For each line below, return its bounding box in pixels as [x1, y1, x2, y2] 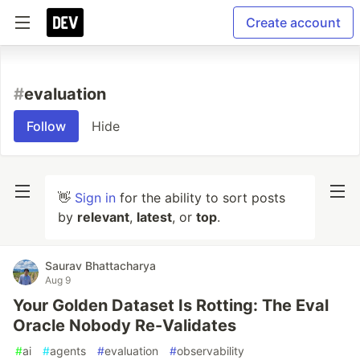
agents [50, 344, 86, 358]
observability [177, 344, 244, 358]
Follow [27, 118, 66, 134]
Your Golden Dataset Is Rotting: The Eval [13, 296, 329, 315]
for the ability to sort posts [116, 190, 285, 206]
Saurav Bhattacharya [45, 259, 156, 272]
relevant [77, 209, 129, 225]
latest [137, 209, 172, 225]
